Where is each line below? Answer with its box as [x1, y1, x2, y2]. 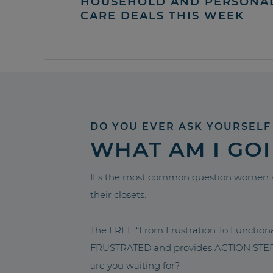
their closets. [90, 188, 147, 200]
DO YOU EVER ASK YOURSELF [90, 120, 272, 132]
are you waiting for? [90, 259, 180, 271]
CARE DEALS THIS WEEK [80, 9, 245, 23]
